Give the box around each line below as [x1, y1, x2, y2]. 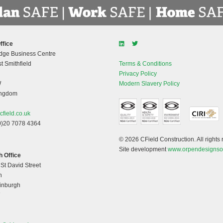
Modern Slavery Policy [119, 80, 180, 88]
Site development [119, 145, 168, 153]
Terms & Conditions [119, 60, 172, 68]
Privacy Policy [119, 70, 157, 78]
